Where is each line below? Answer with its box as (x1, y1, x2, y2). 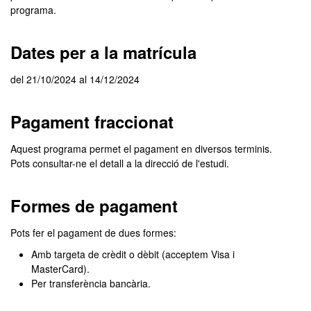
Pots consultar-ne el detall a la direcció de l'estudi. (10, 156, 229, 170)
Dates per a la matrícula (10, 40, 196, 64)
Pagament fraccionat (10, 110, 174, 133)
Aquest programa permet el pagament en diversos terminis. (10, 142, 272, 155)
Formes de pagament (10, 194, 178, 217)
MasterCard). (31, 262, 90, 276)
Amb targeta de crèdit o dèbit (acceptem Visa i (31, 247, 235, 261)
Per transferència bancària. (31, 276, 151, 290)
